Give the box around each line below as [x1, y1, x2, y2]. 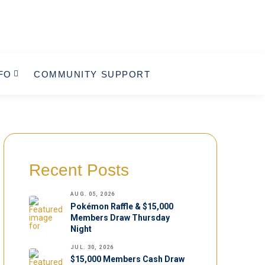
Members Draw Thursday [70, 212, 170, 222]
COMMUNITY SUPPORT [34, 69, 151, 79]
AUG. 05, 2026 [70, 191, 115, 197]
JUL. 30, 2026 [70, 244, 114, 250]
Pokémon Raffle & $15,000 [70, 201, 174, 211]
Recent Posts [29, 161, 130, 179]
